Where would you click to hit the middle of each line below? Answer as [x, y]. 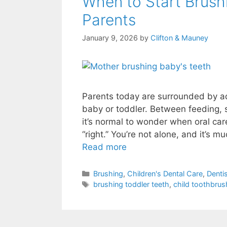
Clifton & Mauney [179, 38]
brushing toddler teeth [131, 184]
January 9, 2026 [110, 38]
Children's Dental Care [165, 173]
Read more [104, 147]
